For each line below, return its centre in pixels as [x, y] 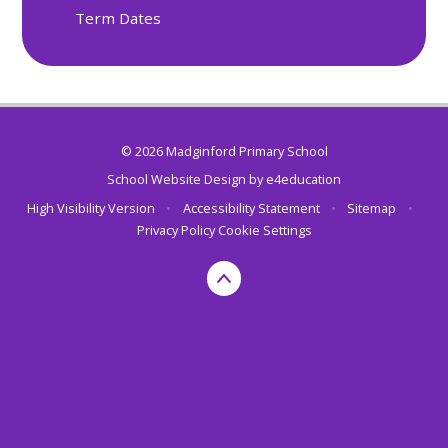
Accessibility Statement [251, 207]
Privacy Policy [175, 229]
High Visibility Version [91, 207]
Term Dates [118, 18]
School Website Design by [186, 179]
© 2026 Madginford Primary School [224, 150]
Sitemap [372, 207]
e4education [303, 179]
